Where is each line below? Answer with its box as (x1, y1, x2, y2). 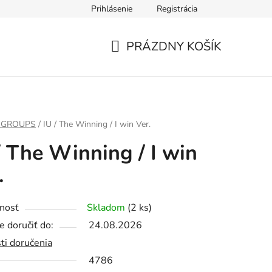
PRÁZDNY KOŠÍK (126, 38, 222, 55)
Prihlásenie (91, 3, 132, 15)
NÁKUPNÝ (110, 52, 169, 69)
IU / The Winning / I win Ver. (43, 118, 151, 131)
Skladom (87, 201, 127, 215)
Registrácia (157, 3, 197, 15)
